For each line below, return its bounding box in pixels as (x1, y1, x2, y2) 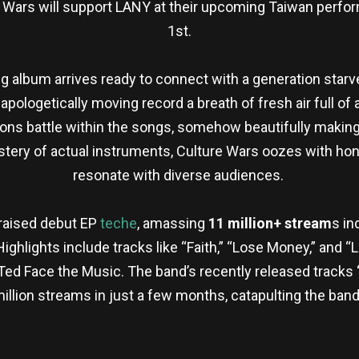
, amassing (136, 214, 208, 232)
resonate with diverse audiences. (72, 166, 287, 184)
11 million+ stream (208, 214, 332, 232)
